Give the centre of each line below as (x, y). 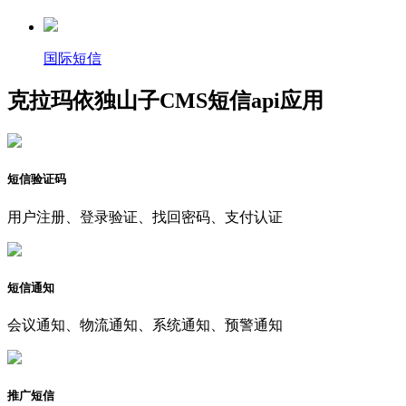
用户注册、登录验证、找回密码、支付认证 (145, 217)
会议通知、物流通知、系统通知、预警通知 (145, 325)
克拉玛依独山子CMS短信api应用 (165, 101)
